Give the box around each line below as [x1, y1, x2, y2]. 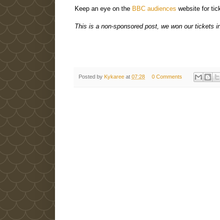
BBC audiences [132, 5, 176, 13]
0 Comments [151, 74, 182, 80]
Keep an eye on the [75, 5, 132, 13]
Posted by [79, 74, 104, 80]
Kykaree [104, 74, 124, 80]
